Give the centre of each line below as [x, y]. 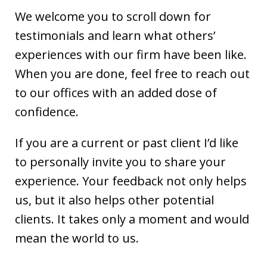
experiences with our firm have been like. [131, 54]
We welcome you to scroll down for [113, 16]
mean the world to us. [77, 238]
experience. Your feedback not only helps [131, 181]
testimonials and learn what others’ [115, 35]
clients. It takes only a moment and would [132, 219]
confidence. [47, 111]
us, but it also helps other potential [114, 200]
